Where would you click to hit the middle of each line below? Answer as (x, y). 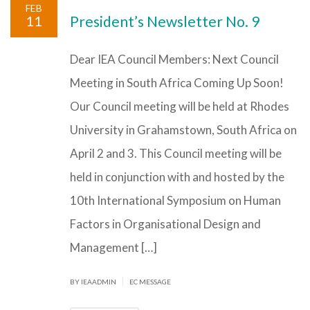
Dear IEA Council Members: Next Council (174, 59)
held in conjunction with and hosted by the (177, 177)
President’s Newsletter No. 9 (165, 21)
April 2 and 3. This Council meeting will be (176, 153)
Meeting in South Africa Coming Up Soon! (177, 83)
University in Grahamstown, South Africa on (183, 130)
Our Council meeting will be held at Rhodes (180, 106)
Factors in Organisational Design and (165, 224)
